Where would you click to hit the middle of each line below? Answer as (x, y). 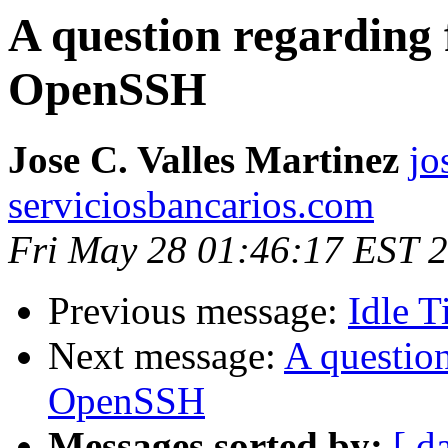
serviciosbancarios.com (191, 205)
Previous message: (198, 311)
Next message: (166, 356)
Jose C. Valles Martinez (203, 160)
